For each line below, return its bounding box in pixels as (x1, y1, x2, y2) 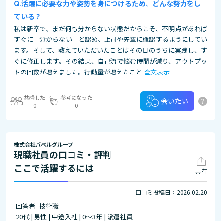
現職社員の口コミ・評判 (14, 148, 111, 161)
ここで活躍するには (14, 161, 94, 174)
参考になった (60, 93, 93, 101)
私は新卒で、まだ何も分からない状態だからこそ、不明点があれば (14, 24, 207, 33)
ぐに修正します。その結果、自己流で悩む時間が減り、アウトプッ (14, 56, 207, 66)
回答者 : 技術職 (16, 201, 59, 211)
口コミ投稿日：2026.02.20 (135, 188, 207, 196)
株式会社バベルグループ (14, 140, 73, 148)
